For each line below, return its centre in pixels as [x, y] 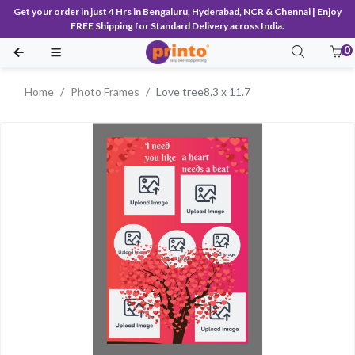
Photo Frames [105, 91]
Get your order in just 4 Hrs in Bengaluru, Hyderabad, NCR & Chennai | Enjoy [177, 11]
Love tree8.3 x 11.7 [203, 91]
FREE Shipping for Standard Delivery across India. [177, 26]
